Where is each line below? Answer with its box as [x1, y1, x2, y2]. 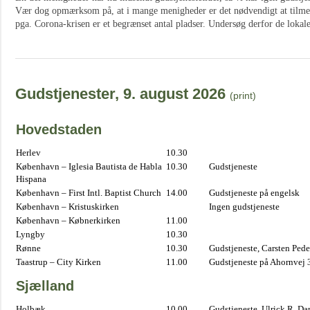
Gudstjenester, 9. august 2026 [15, 85, 226, 102]
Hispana [16, 174, 46, 184]
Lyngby [16, 229, 45, 239]
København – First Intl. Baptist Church [16, 188, 161, 198]
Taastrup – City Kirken [16, 257, 101, 267]
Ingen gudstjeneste [209, 201, 280, 212]
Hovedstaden [16, 122, 102, 137]
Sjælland [16, 278, 74, 293]
